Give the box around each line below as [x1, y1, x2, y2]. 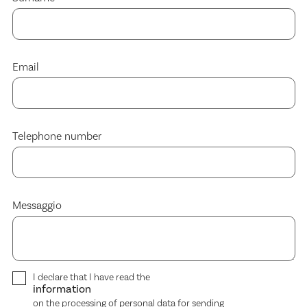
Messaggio [12, 199, 62, 213]
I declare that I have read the [32, 271, 150, 284]
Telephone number [12, 130, 101, 144]
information [32, 282, 91, 297]
